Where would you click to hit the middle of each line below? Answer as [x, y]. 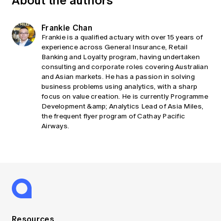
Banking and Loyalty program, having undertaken [121, 57]
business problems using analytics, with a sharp [120, 86]
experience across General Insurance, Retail [115, 47]
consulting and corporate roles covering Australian [125, 67]
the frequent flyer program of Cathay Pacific [113, 116]
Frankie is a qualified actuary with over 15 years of [122, 37]
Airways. [55, 126]
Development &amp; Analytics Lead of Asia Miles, [123, 106]
